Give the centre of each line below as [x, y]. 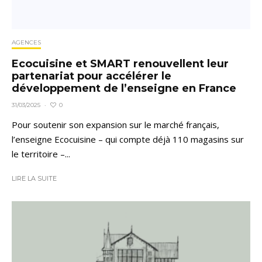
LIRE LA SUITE [34, 179]
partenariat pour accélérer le [92, 76]
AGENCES [26, 43]
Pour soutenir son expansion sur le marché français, [116, 125]
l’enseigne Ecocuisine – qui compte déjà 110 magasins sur [128, 139]
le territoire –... [41, 154]
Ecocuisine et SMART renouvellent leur [120, 64]
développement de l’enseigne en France [127, 89]
